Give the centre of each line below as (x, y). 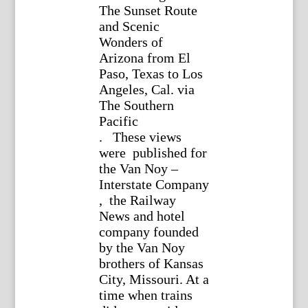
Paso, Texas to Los (151, 74)
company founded (148, 232)
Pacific (118, 121)
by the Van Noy (142, 248)
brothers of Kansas (151, 264)
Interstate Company (154, 185)
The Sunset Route (148, 11)
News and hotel (142, 216)
